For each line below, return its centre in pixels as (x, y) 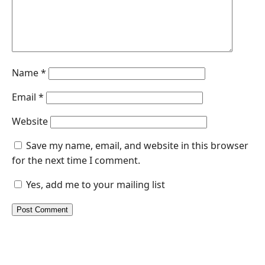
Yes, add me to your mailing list (94, 185)
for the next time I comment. (76, 161)
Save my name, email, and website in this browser (137, 146)
